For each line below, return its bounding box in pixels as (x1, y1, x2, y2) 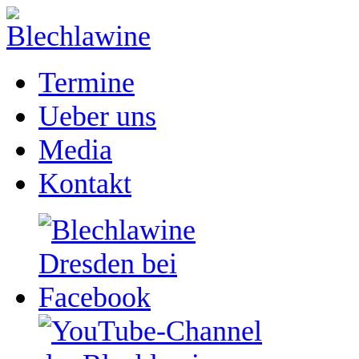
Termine (38, 67, 135, 99)
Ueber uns (38, 100, 156, 132)
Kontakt (38, 167, 131, 200)
